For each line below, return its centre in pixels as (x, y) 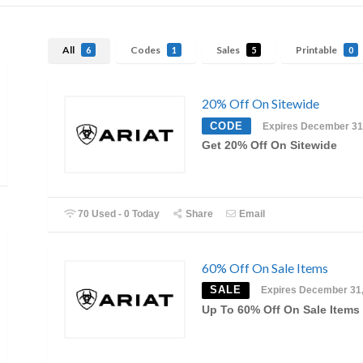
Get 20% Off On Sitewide (269, 145)
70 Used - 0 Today (118, 214)
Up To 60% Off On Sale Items (281, 310)
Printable (317, 50)
